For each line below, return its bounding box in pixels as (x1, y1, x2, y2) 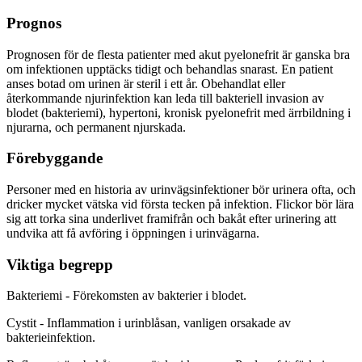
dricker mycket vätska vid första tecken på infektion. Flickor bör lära (6, 197, 354, 211)
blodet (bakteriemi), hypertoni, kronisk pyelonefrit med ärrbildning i (6, 105, 351, 120)
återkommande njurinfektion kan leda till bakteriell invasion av (6, 90, 324, 105)
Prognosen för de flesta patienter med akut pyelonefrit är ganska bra (6, 47, 350, 61)
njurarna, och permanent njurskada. (6, 120, 186, 134)
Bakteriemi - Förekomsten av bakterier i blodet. (6, 288, 246, 303)
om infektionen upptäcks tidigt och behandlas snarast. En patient (6, 61, 333, 76)
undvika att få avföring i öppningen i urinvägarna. (6, 226, 259, 240)
